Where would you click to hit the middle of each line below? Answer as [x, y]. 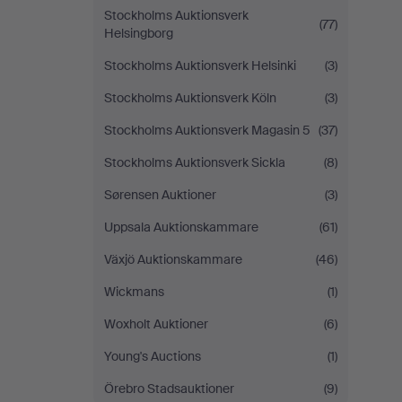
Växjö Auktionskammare [173, 259]
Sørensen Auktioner [160, 195]
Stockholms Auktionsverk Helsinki [200, 66]
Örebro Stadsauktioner [169, 389]
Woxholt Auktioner [156, 324]
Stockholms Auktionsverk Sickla [195, 162]
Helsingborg [139, 33]
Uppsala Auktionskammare [181, 227]
